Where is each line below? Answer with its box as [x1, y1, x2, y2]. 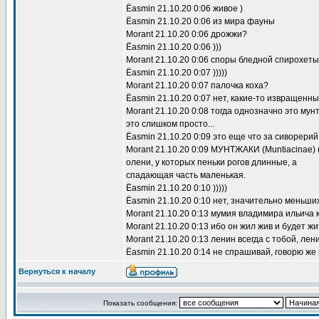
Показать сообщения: [103, 299, 179, 307]
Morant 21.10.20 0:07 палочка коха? [126, 80, 268, 90]
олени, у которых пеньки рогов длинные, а [126, 157, 297, 167]
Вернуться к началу [19, 267, 95, 276]
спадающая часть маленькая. [126, 170, 246, 180]
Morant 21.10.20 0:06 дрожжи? [126, 29, 247, 39]
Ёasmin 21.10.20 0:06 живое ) [126, 4, 243, 14]
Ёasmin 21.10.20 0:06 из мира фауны [126, 16, 275, 26]
